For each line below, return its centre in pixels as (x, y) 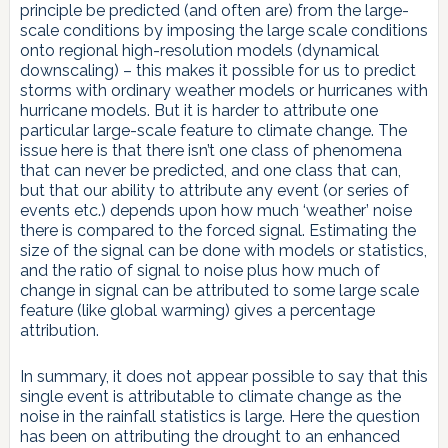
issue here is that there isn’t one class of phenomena (210, 151)
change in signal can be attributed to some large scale (219, 291)
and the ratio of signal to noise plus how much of (199, 271)
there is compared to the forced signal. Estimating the (217, 231)
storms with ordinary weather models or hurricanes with (223, 91)
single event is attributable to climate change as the (210, 397)
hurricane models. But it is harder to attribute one (198, 111)
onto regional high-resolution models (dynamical (199, 51)
